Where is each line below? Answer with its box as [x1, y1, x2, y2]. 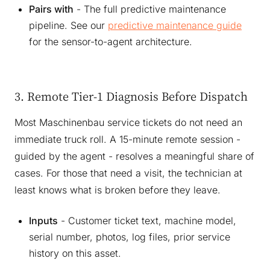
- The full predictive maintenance [74, 2, 226, 15]
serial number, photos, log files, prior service [29, 230, 230, 243]
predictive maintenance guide [108, 19, 242, 31]
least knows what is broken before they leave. [14, 183, 221, 196]
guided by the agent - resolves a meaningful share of [14, 149, 254, 162]
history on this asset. [29, 246, 121, 259]
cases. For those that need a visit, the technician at [14, 166, 242, 179]
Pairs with [29, 2, 74, 15]
